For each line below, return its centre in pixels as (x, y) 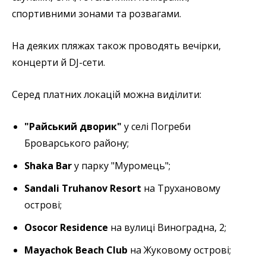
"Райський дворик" (73, 127)
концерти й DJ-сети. (58, 63)
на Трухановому (182, 189)
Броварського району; (77, 143)
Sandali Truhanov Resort (84, 189)
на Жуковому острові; (179, 250)
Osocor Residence (67, 228)
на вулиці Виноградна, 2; (170, 228)
